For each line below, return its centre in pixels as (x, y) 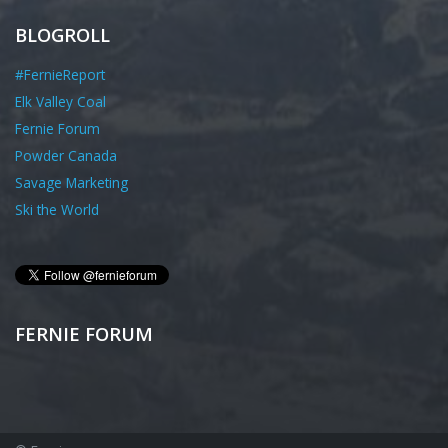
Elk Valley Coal (60, 101)
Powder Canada (66, 156)
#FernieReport (60, 74)
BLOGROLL (62, 34)
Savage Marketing (71, 183)
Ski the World (57, 210)
